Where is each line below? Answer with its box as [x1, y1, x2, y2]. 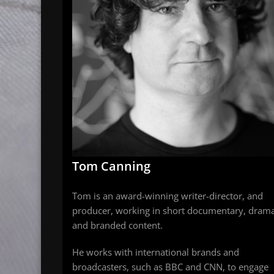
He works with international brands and [72, 246, 239, 259]
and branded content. [72, 219, 163, 232]
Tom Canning [72, 158, 150, 175]
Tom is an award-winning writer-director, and [72, 190, 263, 202]
